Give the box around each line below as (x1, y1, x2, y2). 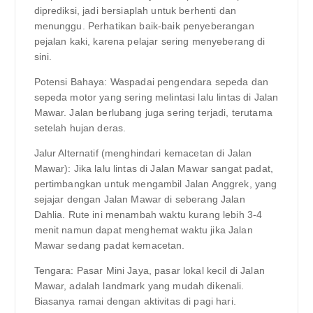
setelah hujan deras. (34, 122, 126, 134)
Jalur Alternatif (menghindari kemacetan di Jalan (34, 147, 252, 159)
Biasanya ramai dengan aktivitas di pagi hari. (34, 296, 236, 307)
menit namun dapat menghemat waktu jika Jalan (34, 224, 253, 236)
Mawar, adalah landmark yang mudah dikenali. (34, 280, 245, 292)
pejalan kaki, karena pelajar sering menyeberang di (34, 36, 265, 48)
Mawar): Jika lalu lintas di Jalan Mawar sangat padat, (34, 163, 273, 175)
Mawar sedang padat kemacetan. (34, 240, 185, 252)
